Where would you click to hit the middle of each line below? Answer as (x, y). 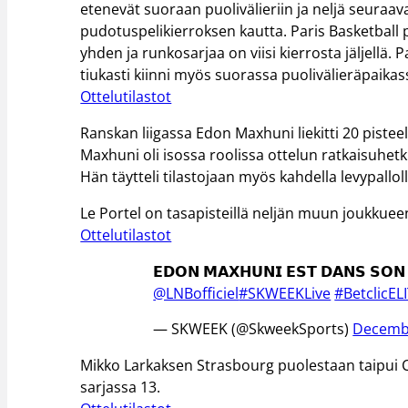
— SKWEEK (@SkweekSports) (253, 329)
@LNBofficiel (196, 293)
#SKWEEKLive (285, 293)
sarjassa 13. (121, 388)
